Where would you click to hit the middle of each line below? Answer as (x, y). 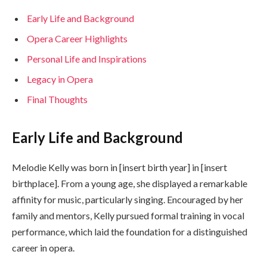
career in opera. (43, 247)
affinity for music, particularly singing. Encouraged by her (128, 199)
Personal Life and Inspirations (87, 59)
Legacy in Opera (60, 79)
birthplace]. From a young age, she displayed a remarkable (130, 183)
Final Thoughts (57, 100)
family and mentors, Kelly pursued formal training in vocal (128, 215)
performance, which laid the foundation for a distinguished (130, 231)
